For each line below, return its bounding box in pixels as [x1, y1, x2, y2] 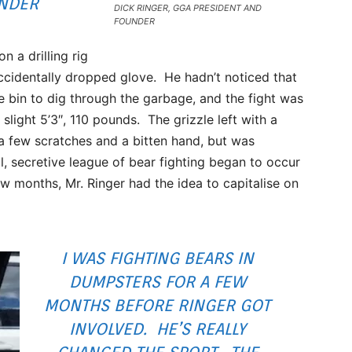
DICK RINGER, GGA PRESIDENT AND [114, 2, 262, 13]
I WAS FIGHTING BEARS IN [60, 248, 254, 268]
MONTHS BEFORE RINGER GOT [44, 295, 270, 315]
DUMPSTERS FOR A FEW [68, 272, 246, 291]
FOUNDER [114, 16, 156, 27]
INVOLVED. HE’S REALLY [68, 319, 246, 339]
